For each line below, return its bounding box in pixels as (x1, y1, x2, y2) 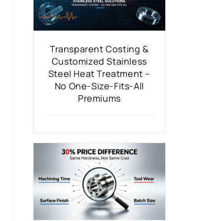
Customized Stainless (51, 55, 147, 67)
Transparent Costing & (50, 42, 149, 55)
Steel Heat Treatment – (48, 67, 150, 79)
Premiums (78, 92, 121, 104)
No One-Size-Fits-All (54, 79, 144, 92)
